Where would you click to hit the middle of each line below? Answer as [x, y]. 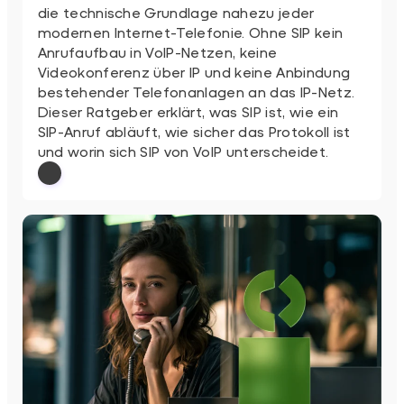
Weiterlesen [79, 195]
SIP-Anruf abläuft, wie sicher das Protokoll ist [194, 131]
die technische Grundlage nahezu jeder [176, 12]
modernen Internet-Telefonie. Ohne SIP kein [190, 32]
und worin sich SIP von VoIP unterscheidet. [183, 151]
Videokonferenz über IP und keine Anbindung [194, 71]
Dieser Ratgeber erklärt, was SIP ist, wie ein [188, 111]
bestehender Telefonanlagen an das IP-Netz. [196, 91]
